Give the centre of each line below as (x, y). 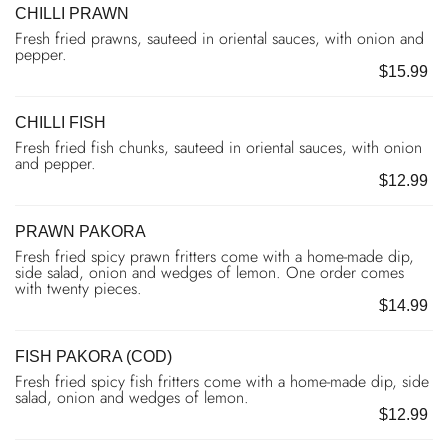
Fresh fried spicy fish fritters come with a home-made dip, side (222, 381)
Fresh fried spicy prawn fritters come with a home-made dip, (214, 256)
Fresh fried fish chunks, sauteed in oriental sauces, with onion (218, 147)
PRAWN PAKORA (80, 231)
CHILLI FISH (60, 122)
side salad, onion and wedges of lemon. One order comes (209, 272)
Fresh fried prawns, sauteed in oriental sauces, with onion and (219, 38)
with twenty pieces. (78, 288)
